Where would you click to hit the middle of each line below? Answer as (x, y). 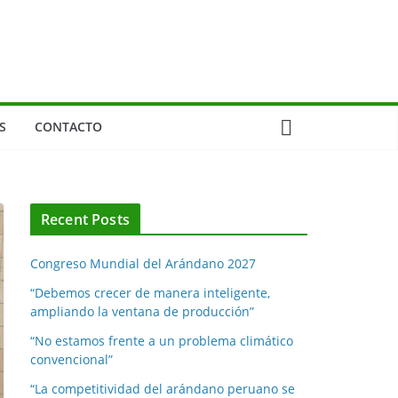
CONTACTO (68, 127)
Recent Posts (85, 219)
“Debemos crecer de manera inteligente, (150, 293)
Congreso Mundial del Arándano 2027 (143, 263)
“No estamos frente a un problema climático (162, 341)
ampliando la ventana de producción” (142, 311)
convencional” (72, 359)
